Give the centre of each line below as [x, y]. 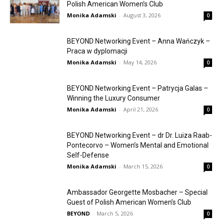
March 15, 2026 [143, 166]
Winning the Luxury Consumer [113, 98]
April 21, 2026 [141, 109]
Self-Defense [88, 155]
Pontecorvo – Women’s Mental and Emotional [138, 145]
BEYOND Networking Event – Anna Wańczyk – [139, 41]
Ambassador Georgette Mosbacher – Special [137, 192]
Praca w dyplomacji [97, 51]
